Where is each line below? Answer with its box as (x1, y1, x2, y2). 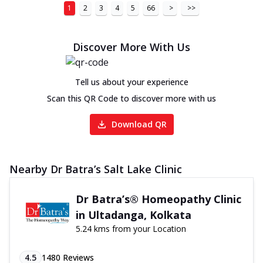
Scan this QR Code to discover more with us (47, 92, 216, 104)
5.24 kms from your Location (75, 222, 186, 234)
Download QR (111, 118, 167, 130)
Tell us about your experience (75, 76, 188, 87)
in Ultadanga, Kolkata (75, 207, 191, 222)
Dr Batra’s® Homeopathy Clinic (75, 191, 241, 206)
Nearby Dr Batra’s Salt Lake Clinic (9, 161, 182, 176)
